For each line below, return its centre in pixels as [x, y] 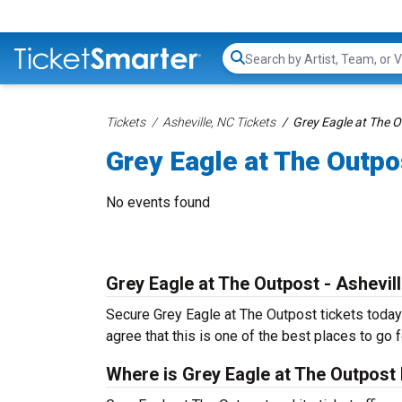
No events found [158, 202]
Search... [270, 67]
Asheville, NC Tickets [219, 122]
